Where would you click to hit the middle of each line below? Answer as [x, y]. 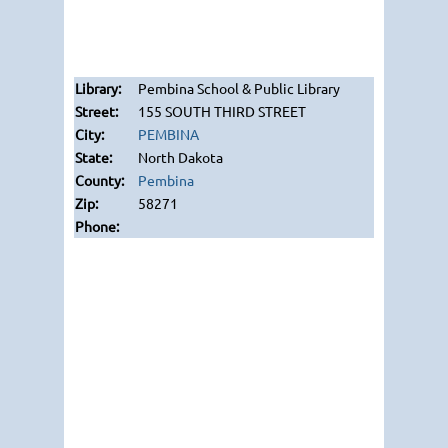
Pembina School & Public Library [237, 88]
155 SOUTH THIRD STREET [220, 111]
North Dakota [179, 157]
